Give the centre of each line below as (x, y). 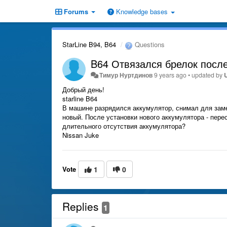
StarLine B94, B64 (89, 44)
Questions (149, 44)
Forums (76, 11)
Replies (82, 206)
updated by (208, 75)
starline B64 (81, 98)
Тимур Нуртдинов (126, 75)
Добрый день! (83, 89)
